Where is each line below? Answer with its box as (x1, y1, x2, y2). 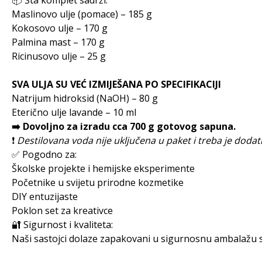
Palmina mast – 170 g (12, 36, 105, 49)
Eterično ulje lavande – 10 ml (12, 106, 136, 119)
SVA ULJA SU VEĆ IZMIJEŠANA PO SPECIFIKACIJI (12, 78, 221, 91)
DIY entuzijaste (12, 190, 78, 203)
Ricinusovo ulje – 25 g (12, 50, 106, 63)
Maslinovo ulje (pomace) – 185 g (12, 8, 152, 20)
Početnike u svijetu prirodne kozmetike (12, 176, 184, 189)
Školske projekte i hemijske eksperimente (12, 162, 195, 175)
